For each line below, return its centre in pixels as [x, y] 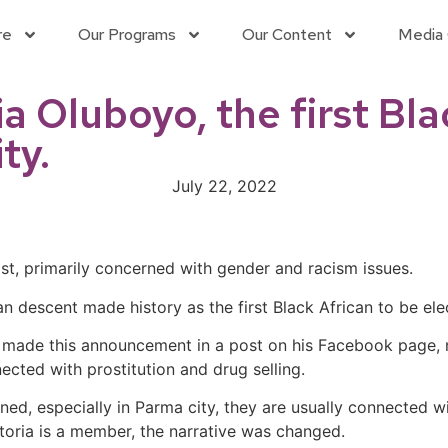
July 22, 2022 [224, 186]
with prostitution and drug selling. [175, 368]
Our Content [286, 35]
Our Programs [126, 35]
